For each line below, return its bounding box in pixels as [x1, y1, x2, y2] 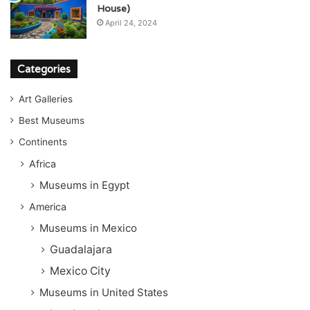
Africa [29, 157, 56, 170]
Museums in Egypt [39, 178, 129, 192]
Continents [19, 136, 67, 147]
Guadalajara [50, 242, 112, 256]
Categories [17, 62, 71, 75]
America [29, 200, 66, 212]
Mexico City [50, 264, 111, 277]
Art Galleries [19, 93, 73, 104]
